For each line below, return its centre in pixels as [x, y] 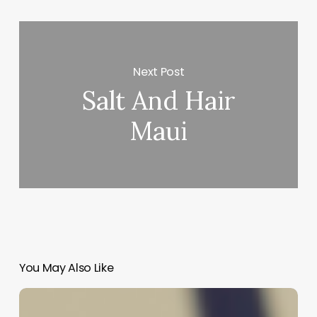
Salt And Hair [158, 101]
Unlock [36, 296]
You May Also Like [66, 268]
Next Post [159, 71]
